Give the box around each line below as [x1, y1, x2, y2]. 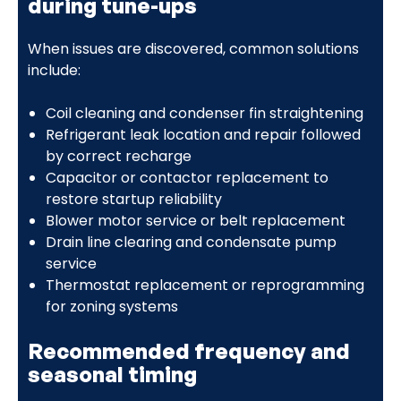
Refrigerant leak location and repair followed [45, 124, 361, 145]
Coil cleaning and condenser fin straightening [45, 102, 363, 124]
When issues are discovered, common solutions [27, 38, 359, 59]
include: [27, 59, 81, 81]
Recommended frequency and [27, 337, 350, 364]
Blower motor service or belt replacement [45, 209, 346, 231]
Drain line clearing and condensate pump [45, 231, 337, 252]
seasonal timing [27, 360, 197, 388]
